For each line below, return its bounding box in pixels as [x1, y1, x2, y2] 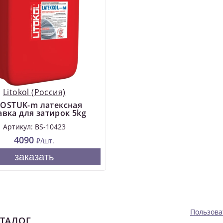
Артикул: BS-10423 [2, 121, 66, 131]
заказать [14, 151, 54, 162]
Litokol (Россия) [2, 86, 66, 98]
